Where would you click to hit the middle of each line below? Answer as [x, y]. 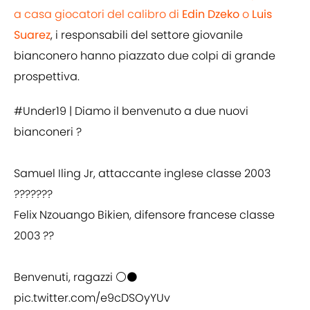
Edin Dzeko [211, 15]
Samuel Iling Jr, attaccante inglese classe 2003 [142, 174]
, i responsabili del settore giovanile [147, 35]
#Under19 [40, 111]
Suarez [32, 35]
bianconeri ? [48, 132]
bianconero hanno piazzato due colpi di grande [145, 56]
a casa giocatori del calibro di [98, 15]
